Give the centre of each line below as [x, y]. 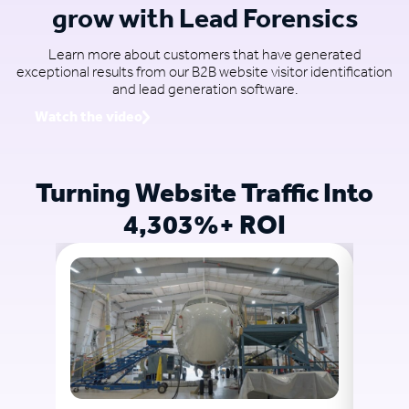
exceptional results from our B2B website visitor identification [204, 73]
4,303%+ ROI [204, 227]
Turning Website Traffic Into [204, 195]
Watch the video [89, 118]
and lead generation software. [204, 90]
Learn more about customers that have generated [204, 56]
